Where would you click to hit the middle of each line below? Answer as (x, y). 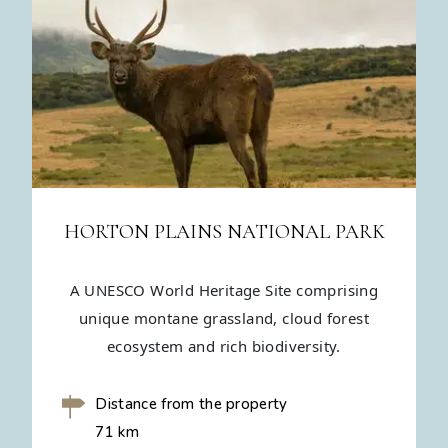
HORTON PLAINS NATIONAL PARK (224, 232)
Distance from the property (191, 404)
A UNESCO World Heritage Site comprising (224, 290)
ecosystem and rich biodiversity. (224, 346)
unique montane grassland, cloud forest (224, 318)
